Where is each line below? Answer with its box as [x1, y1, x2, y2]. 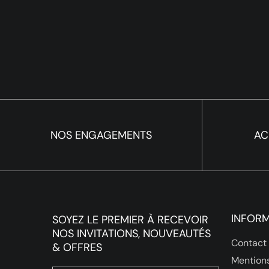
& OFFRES [52, 240, 103, 255]
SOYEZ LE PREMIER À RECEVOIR [52, 212, 209, 227]
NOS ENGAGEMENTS [50, 127, 152, 142]
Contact [231, 236, 267, 249]
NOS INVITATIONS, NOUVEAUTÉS [52, 226, 211, 241]
